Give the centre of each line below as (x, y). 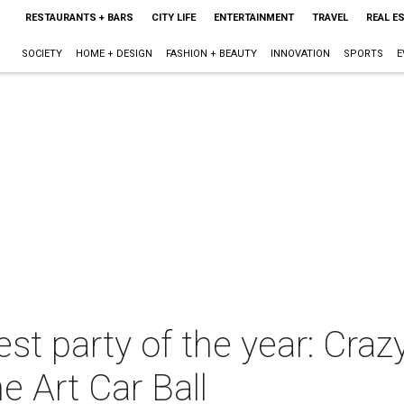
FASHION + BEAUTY (211, 54)
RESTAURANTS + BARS (79, 18)
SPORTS (363, 54)
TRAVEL (330, 18)
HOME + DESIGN (114, 54)
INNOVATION (300, 54)
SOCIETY (41, 54)
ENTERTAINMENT (253, 18)
